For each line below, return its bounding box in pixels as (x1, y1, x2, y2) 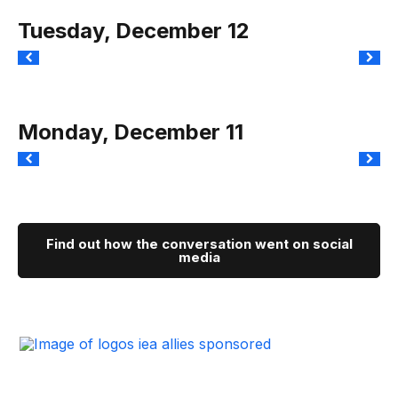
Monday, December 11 (18, 118, 243, 145)
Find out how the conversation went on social (45, 235, 353, 252)
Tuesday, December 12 (18, 17, 250, 44)
